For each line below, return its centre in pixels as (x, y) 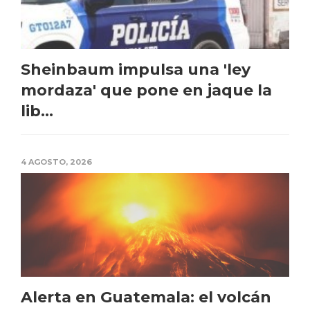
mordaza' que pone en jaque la (146, 90)
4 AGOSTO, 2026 (56, 162)
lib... (37, 111)
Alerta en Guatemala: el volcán (146, 297)
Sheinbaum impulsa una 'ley (136, 70)
